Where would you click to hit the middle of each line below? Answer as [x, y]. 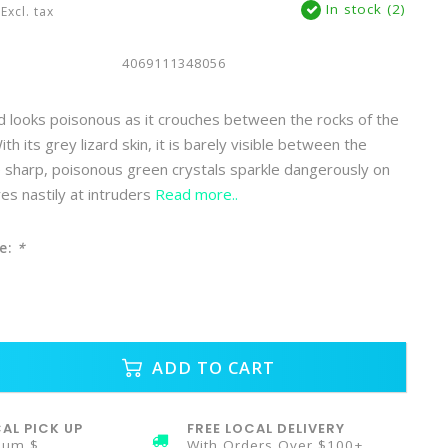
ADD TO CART [210, 367]
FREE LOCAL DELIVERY [266, 428]
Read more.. [196, 194]
